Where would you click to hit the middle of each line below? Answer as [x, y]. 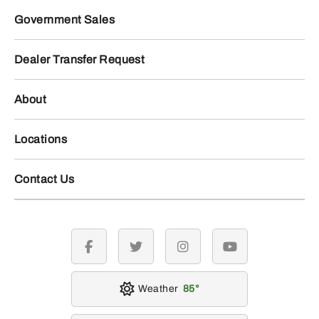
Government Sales [65, 20]
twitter [150, 252]
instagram [206, 252]
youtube [248, 252]
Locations [41, 140]
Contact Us [45, 179]
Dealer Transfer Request [80, 60]
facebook [110, 252]
